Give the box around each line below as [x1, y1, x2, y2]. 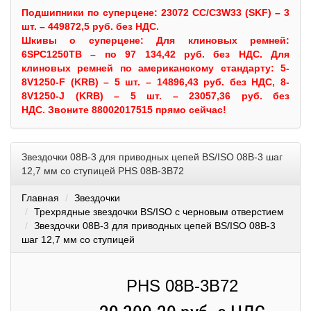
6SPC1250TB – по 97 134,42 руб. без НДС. [22, 49, 271, 60]
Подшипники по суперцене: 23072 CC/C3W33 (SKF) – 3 [22, 7, 289, 18]
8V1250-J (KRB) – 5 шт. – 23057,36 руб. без [22, 90, 289, 101]
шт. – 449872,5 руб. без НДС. [22, 21, 159, 32]
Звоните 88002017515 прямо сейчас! [48, 104, 226, 115]
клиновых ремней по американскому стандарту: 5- [22, 62, 289, 74]
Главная [22, 192, 59, 203]
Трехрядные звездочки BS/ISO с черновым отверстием [34, 206, 284, 217]
